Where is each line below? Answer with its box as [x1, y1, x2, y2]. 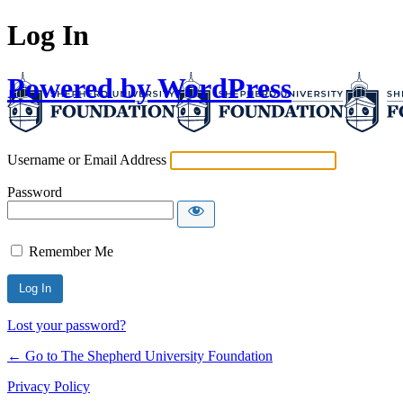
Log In [7, 19, 89, 52]
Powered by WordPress [7, 71, 291, 104]
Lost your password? [7, 318, 126, 334]
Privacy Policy [7, 379, 90, 395]
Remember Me [29, 244, 113, 260]
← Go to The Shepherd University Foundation [7, 348, 273, 364]
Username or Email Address [7, 152, 166, 168]
